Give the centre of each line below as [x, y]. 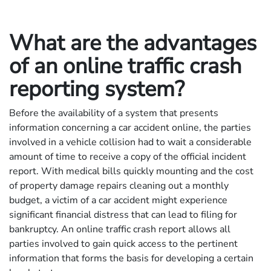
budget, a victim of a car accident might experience [118, 200]
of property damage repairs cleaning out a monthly [119, 185]
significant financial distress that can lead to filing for [123, 214]
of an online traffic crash [125, 66]
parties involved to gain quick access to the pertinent [123, 243]
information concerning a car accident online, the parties [130, 127]
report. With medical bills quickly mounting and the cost [131, 171]
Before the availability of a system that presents [114, 113]
